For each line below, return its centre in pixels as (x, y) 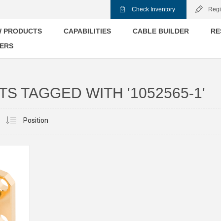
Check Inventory (153, 9)
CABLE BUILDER (161, 31)
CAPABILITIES (87, 31)
